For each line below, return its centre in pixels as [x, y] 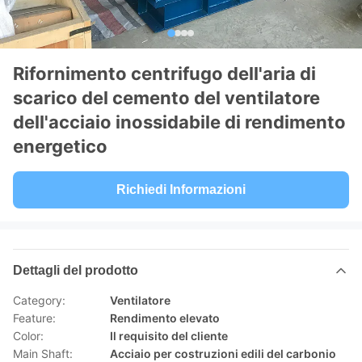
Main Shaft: [43, 354]
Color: [28, 336]
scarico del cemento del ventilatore [166, 98]
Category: [39, 300]
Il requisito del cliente [169, 336]
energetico [60, 146]
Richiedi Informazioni [181, 189]
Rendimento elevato [165, 318]
